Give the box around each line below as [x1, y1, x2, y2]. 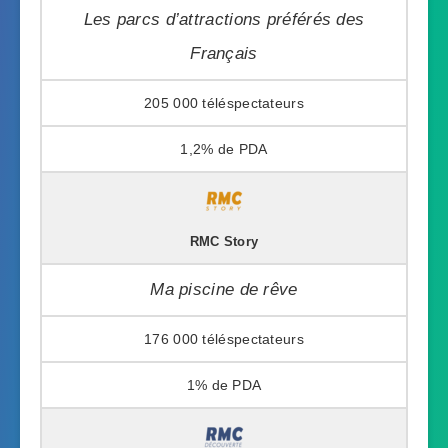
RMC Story [189, 234, 259, 249]
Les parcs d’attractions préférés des [83, 9, 365, 29]
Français [190, 43, 258, 63]
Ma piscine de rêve [150, 279, 298, 299]
